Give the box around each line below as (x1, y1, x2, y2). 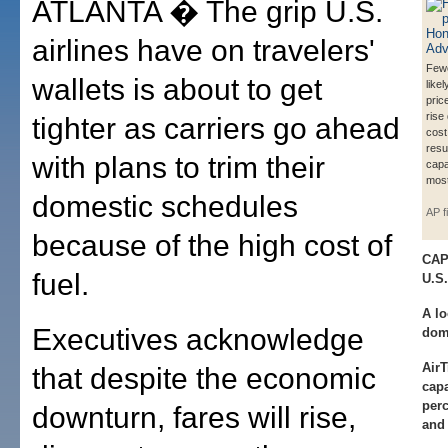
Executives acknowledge (32, 323, 364, 356)
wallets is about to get (32, 73, 322, 106)
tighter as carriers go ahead (32, 112, 400, 145)
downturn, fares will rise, (32, 401, 356, 434)
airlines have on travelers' (32, 34, 375, 67)
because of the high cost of (32, 229, 392, 262)
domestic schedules (32, 190, 298, 223)
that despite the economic (32, 362, 376, 395)
